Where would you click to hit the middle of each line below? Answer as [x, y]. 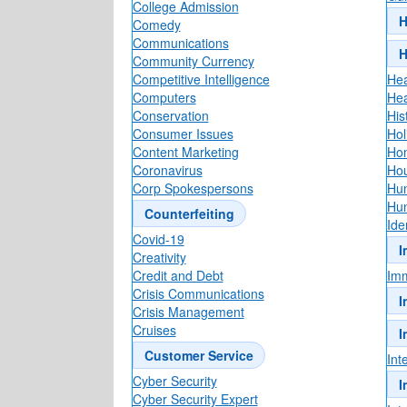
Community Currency [193, 61]
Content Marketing [185, 152]
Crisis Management [188, 312]
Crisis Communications [198, 294]
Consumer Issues [183, 134]
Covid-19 [158, 239]
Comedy [156, 25]
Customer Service [199, 356]
